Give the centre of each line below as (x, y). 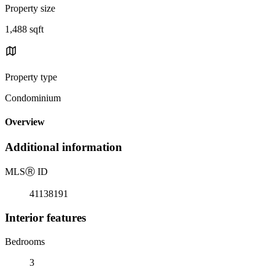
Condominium (33, 98)
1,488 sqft (24, 29)
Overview (25, 122)
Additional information (64, 147)
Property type (31, 77)
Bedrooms (25, 241)
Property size (30, 8)
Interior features (45, 217)
